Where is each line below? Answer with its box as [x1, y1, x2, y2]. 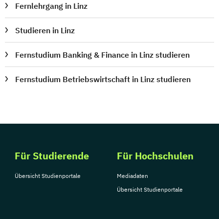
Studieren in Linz [15, 25, 75, 35]
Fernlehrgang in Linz [15, 1, 88, 11]
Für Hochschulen [117, 149, 194, 162]
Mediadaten [117, 172, 148, 179]
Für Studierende [15, 149, 89, 162]
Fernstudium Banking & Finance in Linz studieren [15, 50, 190, 60]
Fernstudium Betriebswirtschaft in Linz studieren [15, 74, 191, 84]
